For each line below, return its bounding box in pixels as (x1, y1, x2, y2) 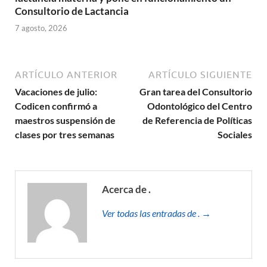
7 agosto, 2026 (15, 23, 67, 33)
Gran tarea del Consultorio (139, 86, 252, 98)
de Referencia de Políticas (142, 114, 252, 126)
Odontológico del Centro (147, 100, 252, 112)
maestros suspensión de (15, 114, 116, 126)
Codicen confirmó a (15, 100, 97, 112)
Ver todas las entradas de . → (102, 207, 211, 219)
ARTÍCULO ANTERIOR (15, 69, 117, 80)
